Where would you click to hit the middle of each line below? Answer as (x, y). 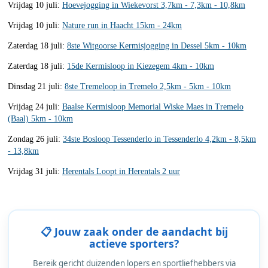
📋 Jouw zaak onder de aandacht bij (134, 231)
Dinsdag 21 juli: (36, 86)
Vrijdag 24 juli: (35, 106)
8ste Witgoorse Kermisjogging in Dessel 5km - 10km (157, 45)
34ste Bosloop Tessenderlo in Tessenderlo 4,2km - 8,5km (159, 139)
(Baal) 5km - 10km (40, 118)
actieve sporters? (134, 243)
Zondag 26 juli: (35, 139)
